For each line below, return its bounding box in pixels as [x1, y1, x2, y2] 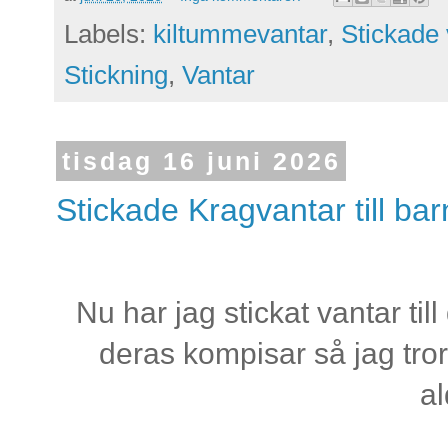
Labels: [64, 18, 153, 49]
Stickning [64, 59, 168, 90]
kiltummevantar [153, 18, 327, 49]
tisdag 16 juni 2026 [61, 146, 341, 175]
